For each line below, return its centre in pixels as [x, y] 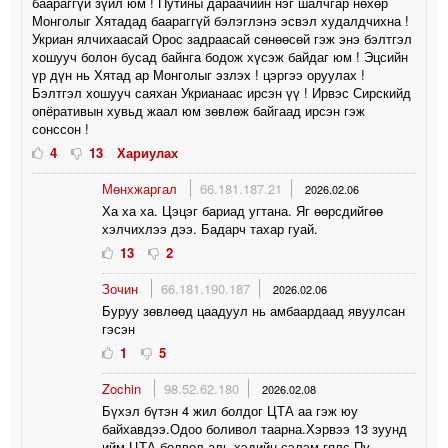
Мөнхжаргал [142, 188]
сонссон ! [61, 128]
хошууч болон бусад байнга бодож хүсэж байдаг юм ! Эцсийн [220, 56]
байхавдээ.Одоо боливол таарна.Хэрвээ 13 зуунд [255, 428]
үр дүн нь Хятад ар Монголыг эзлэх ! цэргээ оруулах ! [199, 74]
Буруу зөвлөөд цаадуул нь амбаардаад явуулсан [254, 310]
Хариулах [148, 152]
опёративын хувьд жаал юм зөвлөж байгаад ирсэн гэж [199, 110]
